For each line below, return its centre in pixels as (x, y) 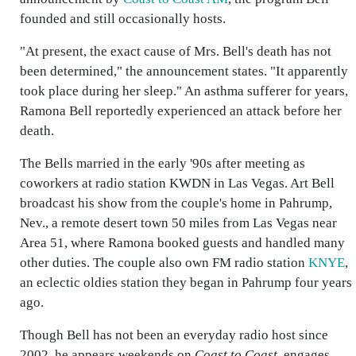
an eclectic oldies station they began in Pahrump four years (186, 282)
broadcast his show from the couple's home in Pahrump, (176, 203)
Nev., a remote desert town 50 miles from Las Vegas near (178, 223)
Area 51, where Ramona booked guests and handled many (182, 243)
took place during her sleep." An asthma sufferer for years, (184, 91)
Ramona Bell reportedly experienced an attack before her (181, 111)
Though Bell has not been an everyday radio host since (174, 335)
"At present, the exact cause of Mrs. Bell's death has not (176, 51)
